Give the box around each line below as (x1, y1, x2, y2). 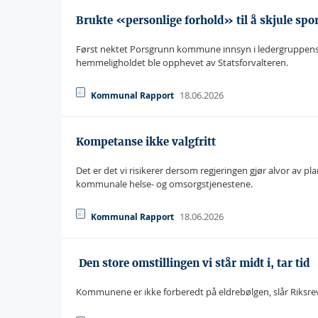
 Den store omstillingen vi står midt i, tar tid (76, 256, 309, 270)
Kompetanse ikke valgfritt (76, 135, 216, 148)
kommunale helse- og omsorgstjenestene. (76, 177, 253, 190)
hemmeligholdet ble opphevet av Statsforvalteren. (76, 56, 288, 69)
